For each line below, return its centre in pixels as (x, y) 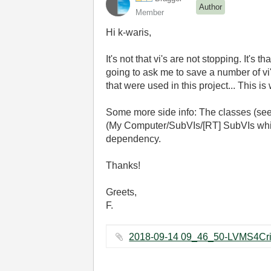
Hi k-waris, (129, 32)
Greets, (122, 192)
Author (211, 7)
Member (150, 12)
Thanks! (123, 165)
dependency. (134, 139)
